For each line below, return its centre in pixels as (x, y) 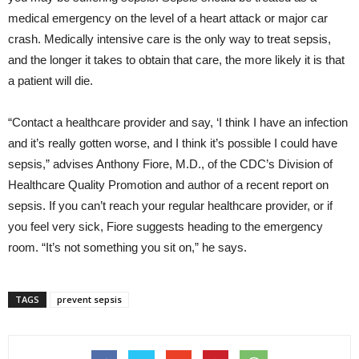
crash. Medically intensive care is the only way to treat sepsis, (169, 38)
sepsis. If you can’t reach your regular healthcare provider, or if (170, 205)
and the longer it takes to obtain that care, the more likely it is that (176, 59)
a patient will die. (50, 80)
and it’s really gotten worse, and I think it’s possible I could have (173, 143)
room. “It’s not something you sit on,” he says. (127, 247)
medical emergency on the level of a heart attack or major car (168, 18)
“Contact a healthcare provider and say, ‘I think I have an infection (178, 122)
